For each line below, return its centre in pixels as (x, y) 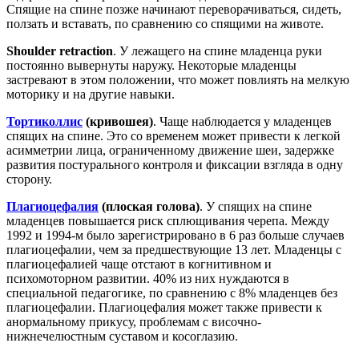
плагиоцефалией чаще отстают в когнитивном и (139, 264)
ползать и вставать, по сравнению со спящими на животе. (165, 23)
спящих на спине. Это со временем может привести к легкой (173, 135)
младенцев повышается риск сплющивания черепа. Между (168, 220)
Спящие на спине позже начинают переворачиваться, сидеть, (174, 9)
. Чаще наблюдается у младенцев (242, 121)
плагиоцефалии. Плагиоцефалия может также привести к (164, 307)
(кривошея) (118, 121)
